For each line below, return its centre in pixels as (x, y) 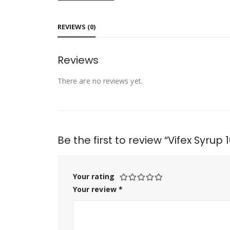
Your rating (94, 176)
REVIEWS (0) (76, 26)
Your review (96, 189)
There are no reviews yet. (100, 81)
